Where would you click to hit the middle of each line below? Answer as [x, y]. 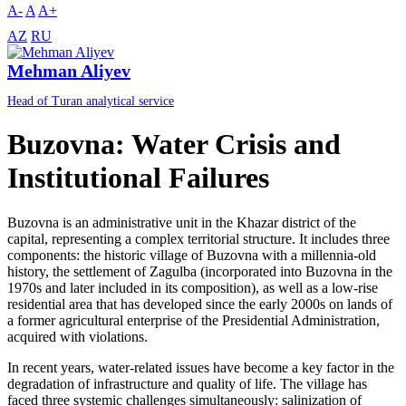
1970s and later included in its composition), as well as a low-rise [193, 287]
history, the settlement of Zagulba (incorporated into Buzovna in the [200, 271]
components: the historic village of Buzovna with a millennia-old [192, 255]
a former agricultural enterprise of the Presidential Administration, [193, 320]
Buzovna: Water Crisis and [174, 145]
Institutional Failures [138, 178]
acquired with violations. [77, 336]
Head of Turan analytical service [91, 101]
